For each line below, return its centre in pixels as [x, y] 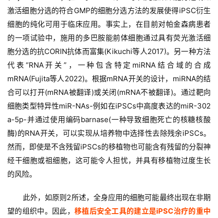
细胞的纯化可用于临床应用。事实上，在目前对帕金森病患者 [109, 24]
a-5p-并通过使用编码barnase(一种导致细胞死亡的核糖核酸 [109, 120]
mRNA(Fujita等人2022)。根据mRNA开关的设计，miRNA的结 [109, 79]
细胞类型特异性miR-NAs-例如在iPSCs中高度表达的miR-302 [109, 106]
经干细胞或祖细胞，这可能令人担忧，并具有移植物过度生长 [109, 161]
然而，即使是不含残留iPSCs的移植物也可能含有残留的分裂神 [109, 147]
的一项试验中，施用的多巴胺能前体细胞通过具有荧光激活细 [109, 38]
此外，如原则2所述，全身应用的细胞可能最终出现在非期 [117, 198]
